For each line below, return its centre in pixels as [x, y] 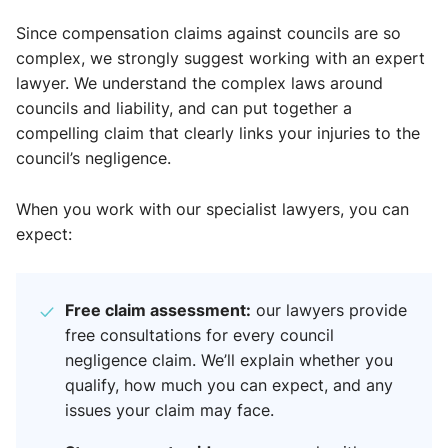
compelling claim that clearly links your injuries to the [218, 133]
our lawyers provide [329, 310]
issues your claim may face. [169, 410]
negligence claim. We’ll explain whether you [229, 360]
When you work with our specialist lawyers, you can [212, 209]
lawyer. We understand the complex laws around [199, 83]
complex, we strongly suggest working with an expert [220, 58]
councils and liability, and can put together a [184, 108]
